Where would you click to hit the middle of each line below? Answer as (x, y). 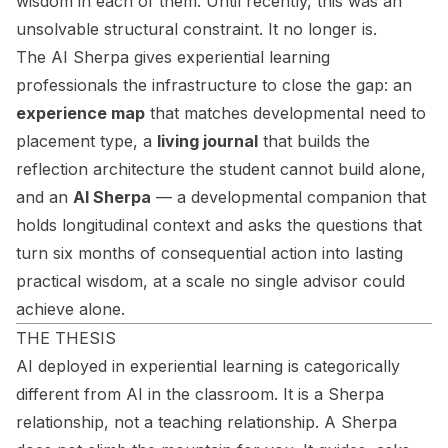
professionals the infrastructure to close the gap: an (214, 85)
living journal (207, 141)
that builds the (314, 141)
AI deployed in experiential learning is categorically (208, 366)
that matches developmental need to (285, 113)
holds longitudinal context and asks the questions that (219, 225)
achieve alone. (70, 309)
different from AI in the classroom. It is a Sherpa (200, 394)
